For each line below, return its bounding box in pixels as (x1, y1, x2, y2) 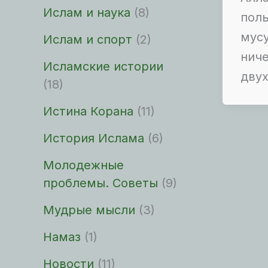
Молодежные (43, 158, 124, 172)
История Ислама (43, 131, 144, 145)
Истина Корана (43, 104, 133, 118)
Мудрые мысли (43, 203, 135, 217)
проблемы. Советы (43, 176, 158, 190)
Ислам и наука (43, 5, 130, 20)
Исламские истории (43, 59, 163, 74)
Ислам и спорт (43, 32, 132, 47)
